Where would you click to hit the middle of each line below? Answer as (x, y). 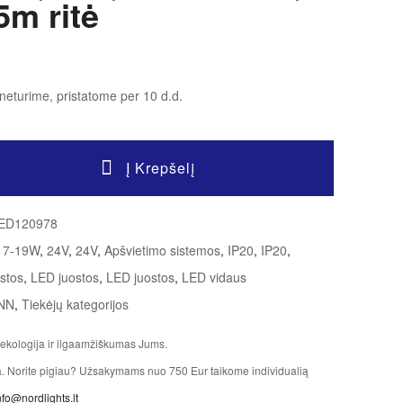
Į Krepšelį (160, 168)
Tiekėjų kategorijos (76, 304)
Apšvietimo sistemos (163, 251)
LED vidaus (215, 278)
